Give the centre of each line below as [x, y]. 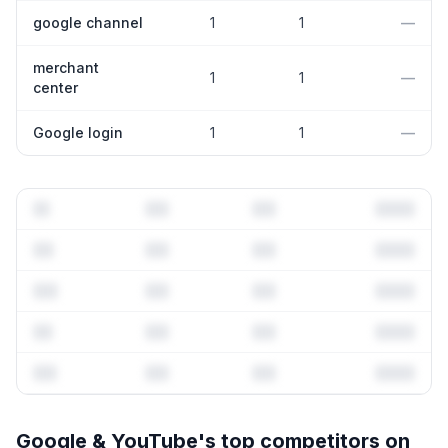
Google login [78, 132]
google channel [88, 22]
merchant [66, 67]
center [55, 87]
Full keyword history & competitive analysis [224, 427]
